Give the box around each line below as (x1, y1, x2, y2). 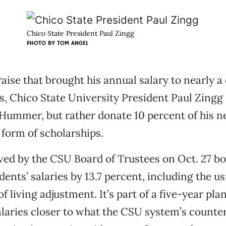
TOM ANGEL (57, 39, 89, 47)
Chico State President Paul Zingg (27, 29, 135, 38)
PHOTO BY (27, 39, 58, 47)
